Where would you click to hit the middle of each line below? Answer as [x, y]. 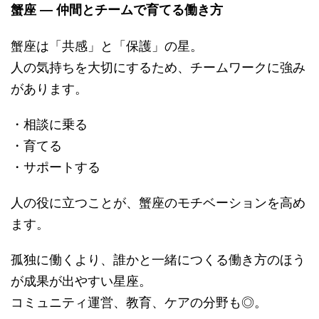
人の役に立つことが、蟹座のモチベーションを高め [158, 201]
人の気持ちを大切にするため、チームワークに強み [158, 66]
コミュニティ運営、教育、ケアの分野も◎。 [139, 301]
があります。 [49, 87]
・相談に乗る [49, 123]
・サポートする [56, 166]
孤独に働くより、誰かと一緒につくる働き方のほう [158, 258]
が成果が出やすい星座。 [81, 279]
